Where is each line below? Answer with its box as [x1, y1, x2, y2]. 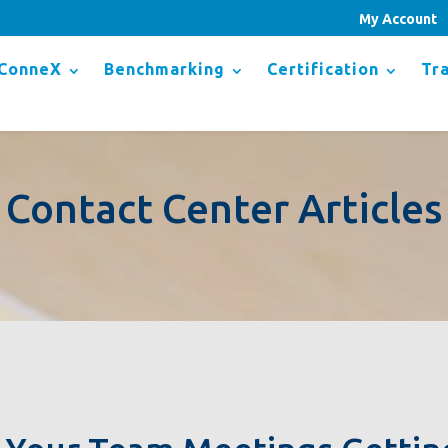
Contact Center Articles [6, 186, 442, 231]
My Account [359, 10, 437, 27]
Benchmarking [104, 60, 225, 78]
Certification [267, 60, 379, 78]
